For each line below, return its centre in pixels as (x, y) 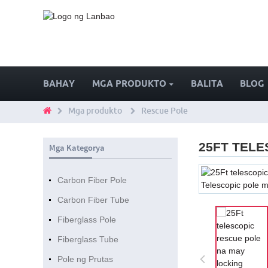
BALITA (207, 84)
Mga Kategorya (77, 148)
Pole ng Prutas (85, 259)
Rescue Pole (165, 111)
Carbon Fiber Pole (92, 180)
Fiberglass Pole (86, 220)
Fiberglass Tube (88, 240)
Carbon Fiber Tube (93, 200)
